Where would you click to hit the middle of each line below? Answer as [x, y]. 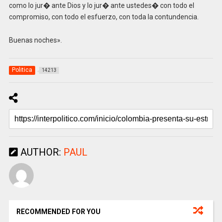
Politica [22, 70]
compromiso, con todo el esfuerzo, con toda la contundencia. [104, 17]
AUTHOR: [40, 152]
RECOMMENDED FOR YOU [58, 212]
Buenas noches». [35, 40]
